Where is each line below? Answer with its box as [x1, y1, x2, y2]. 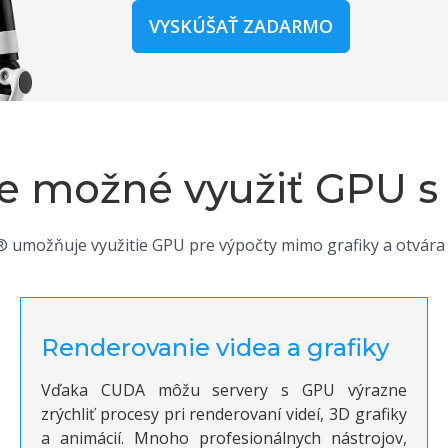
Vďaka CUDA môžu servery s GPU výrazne [41, 379, 407, 402]
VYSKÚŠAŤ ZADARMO [149, 14, 333, 38]
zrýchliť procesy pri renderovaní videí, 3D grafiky [41, 403, 407, 426]
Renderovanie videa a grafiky [41, 333, 389, 363]
